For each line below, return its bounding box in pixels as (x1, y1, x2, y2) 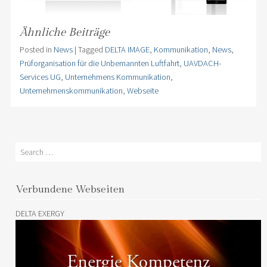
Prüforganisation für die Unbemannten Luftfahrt (19, 57, 179, 69)
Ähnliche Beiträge (19, 25, 110, 39)
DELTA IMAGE (104, 44, 150, 55)
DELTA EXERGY (15, 207, 65, 219)
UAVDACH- (183, 57, 221, 69)
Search (15, 142, 39, 154)
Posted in (19, 44, 54, 55)
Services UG (19, 71, 61, 82)
